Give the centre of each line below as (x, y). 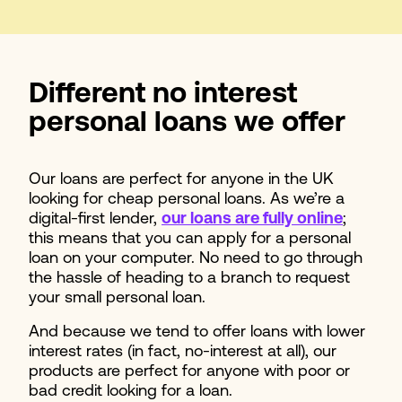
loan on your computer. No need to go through (196, 258)
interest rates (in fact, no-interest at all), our (183, 352)
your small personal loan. (117, 298)
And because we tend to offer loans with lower (197, 332)
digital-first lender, (95, 219)
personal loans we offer (187, 123)
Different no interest (163, 95)
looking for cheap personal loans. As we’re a (187, 199)
